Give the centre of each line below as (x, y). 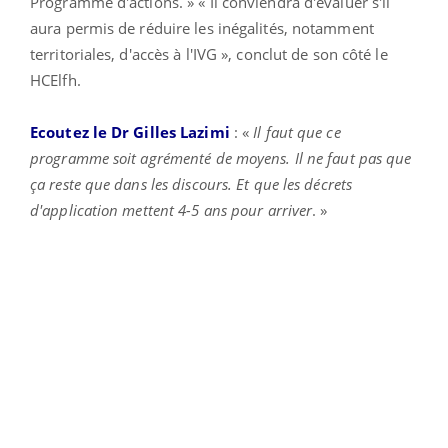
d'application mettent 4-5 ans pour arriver (171, 209)
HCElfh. (55, 79)
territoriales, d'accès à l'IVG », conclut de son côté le (209, 53)
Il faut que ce (297, 131)
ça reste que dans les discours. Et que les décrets (191, 183)
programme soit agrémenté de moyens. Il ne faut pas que (221, 157)
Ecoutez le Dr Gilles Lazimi (130, 131)
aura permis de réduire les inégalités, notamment (202, 27)
